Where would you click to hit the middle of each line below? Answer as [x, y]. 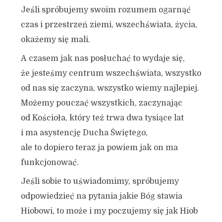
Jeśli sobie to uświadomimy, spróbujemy [100, 181]
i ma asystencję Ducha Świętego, [84, 133]
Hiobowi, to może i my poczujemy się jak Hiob [109, 211]
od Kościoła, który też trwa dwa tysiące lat [102, 118]
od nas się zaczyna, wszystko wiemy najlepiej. [110, 88]
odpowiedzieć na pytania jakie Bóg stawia [101, 196]
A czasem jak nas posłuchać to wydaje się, [103, 58]
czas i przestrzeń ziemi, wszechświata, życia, [109, 25]
